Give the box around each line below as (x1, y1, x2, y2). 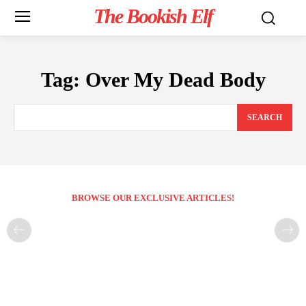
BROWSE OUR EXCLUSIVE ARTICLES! (72, 193, 234, 204)
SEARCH (247, 113, 282, 123)
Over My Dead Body (85, 68, 266, 91)
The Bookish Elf (93, 5, 212, 27)
